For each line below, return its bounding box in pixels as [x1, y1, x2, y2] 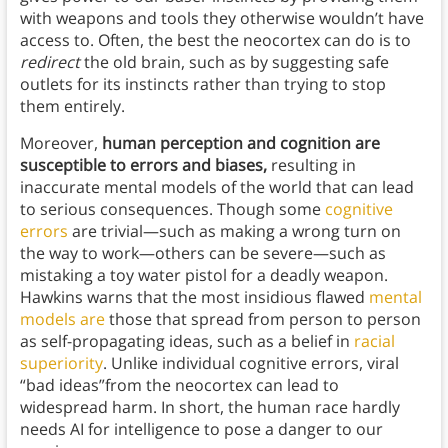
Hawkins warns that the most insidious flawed [19, 285, 369, 308]
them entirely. [19, 94, 125, 117]
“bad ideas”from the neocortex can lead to [19, 373, 339, 396]
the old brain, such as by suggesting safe [83, 50, 389, 73]
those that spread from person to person [104, 307, 421, 330]
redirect [19, 50, 84, 73]
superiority [19, 351, 103, 374]
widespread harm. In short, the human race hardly [19, 395, 400, 418]
